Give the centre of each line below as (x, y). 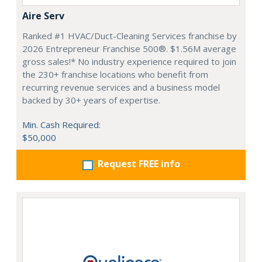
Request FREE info (139, 164)
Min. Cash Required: (61, 125)
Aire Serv (43, 16)
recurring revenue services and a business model (121, 87)
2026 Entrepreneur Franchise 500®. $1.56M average (129, 49)
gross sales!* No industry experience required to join (129, 62)
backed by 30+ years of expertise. (91, 100)
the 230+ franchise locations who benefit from (115, 75)
